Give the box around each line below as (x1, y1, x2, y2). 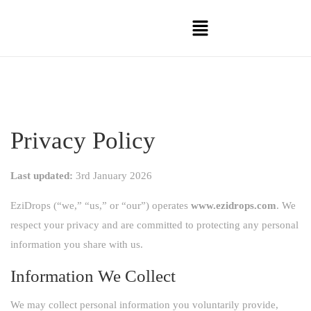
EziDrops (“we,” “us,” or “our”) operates (10, 199, 191, 211)
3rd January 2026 (73, 169, 152, 181)
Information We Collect (10, 266, 176, 285)
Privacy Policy (10, 126, 155, 154)
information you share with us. (10, 238, 143, 250)
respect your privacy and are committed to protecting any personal (10, 219, 299, 230)
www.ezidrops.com (191, 199, 276, 211)
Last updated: (10, 169, 73, 181)
